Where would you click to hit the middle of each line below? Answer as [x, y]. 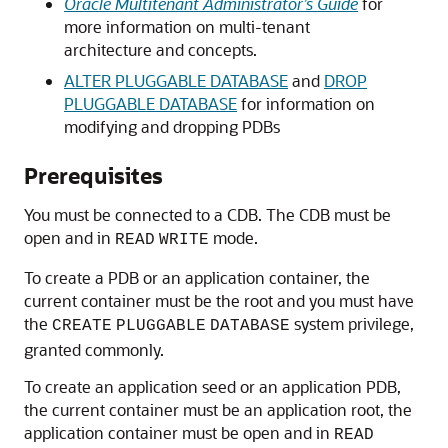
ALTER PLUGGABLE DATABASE [176, 80]
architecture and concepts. [160, 49]
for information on [306, 103]
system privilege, [352, 323]
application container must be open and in [179, 432]
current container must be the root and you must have [219, 300]
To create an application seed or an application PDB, [212, 386]
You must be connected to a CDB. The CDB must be [207, 214]
